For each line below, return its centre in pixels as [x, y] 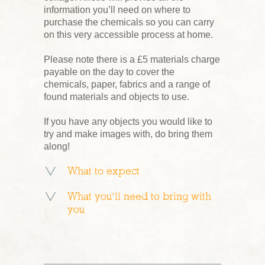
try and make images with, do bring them [128, 134]
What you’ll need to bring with [139, 197]
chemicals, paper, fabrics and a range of [127, 84]
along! [57, 146]
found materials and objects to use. [117, 97]
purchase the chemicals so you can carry [129, 22]
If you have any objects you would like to [128, 122]
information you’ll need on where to [117, 10]
